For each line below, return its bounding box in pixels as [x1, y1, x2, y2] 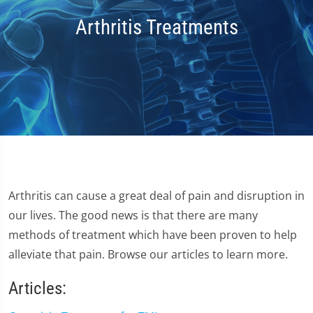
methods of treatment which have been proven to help [8, 226, 297, 242]
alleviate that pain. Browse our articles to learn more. [8, 246, 291, 262]
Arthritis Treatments [75, 15, 238, 40]
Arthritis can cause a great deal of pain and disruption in [8, 187, 305, 203]
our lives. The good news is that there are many [8, 207, 258, 223]
